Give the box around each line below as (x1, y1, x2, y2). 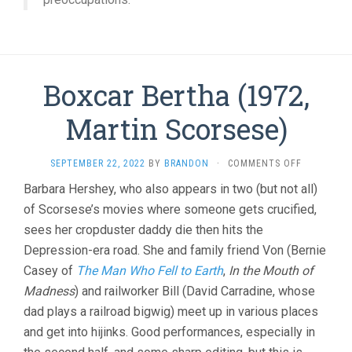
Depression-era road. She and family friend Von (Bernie (24, 242, 326, 258)
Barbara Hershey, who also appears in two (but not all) (24, 181, 317, 196)
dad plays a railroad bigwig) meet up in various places (24, 303, 318, 319)
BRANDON (164, 157, 209, 169)
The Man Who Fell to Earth (76, 262, 223, 278)
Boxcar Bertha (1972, (42, 75, 310, 114)
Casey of (24, 262, 76, 278)
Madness (24, 283, 75, 299)
